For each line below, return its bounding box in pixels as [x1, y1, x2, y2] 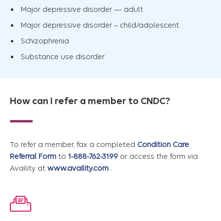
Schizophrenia [21, 37, 69, 46]
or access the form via [118, 152, 198, 161]
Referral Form [10, 152, 56, 161]
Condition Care [137, 140, 189, 149]
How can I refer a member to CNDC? [10, 96, 170, 107]
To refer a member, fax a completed [10, 140, 137, 149]
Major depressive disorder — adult [21, 5, 143, 14]
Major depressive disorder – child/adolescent [21, 21, 179, 30]
